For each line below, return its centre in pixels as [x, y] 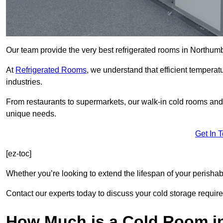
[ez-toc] [19, 154]
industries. [24, 82]
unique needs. [31, 114]
